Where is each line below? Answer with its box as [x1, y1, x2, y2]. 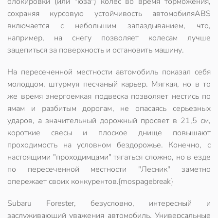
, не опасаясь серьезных [112, 103, 211, 114]
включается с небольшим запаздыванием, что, [7, 20, 211, 31]
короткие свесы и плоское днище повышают [7, 127, 211, 138]
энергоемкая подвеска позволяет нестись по [46, 91, 211, 102]
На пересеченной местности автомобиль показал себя [7, 67, 211, 77]
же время [7, 91, 46, 102]
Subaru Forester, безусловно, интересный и [7, 198, 211, 209]
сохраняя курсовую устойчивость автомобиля [7, 8, 195, 19]
